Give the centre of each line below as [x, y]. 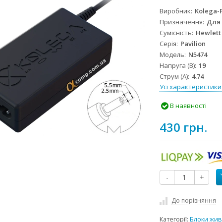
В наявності [188, 106]
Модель [172, 55]
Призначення [181, 22]
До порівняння [194, 200]
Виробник [175, 11]
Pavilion [193, 44]
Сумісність [176, 33]
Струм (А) [174, 77]
